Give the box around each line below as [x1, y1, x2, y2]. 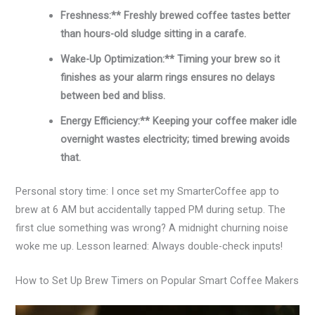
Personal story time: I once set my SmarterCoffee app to [15, 184, 280, 198]
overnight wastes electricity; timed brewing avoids [60, 132, 290, 146]
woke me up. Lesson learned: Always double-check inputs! [15, 239, 283, 252]
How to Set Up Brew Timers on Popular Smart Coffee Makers [15, 274, 300, 287]
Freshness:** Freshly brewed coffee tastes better [60, 8, 291, 22]
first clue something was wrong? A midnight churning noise [15, 221, 289, 234]
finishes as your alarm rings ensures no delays [60, 70, 276, 84]
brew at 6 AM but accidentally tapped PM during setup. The [15, 202, 286, 216]
